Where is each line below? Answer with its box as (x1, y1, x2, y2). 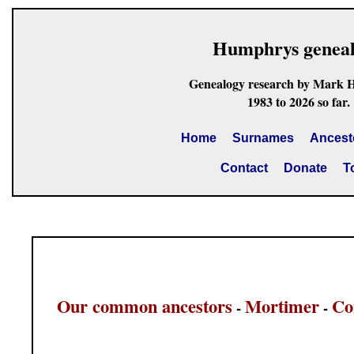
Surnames (232, 131, 294, 145)
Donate (283, 161, 327, 175)
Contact (220, 161, 268, 175)
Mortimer (245, 292, 319, 319)
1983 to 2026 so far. (247, 92, 350, 111)
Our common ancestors (57, 292, 232, 319)
